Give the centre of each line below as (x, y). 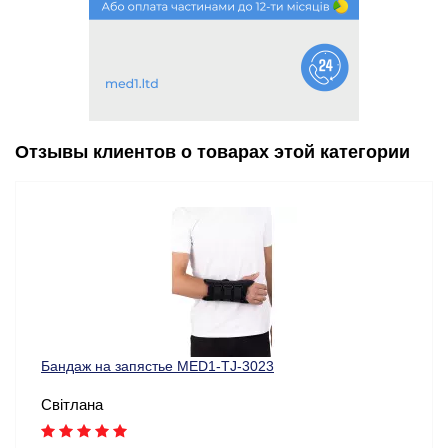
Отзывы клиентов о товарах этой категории (212, 152)
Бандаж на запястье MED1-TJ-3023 (157, 366)
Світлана (72, 405)
